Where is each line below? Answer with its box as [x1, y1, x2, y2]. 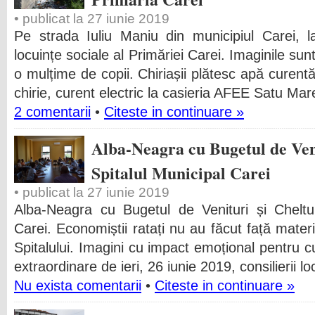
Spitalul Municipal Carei [91, 160, 271, 185]
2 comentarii [14, 104, 91, 120]
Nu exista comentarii [14, 278, 141, 293]
